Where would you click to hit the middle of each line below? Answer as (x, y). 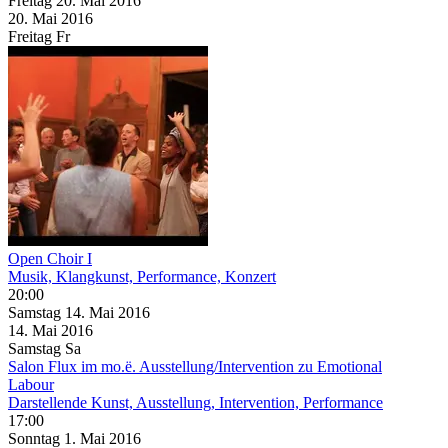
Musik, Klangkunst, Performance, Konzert (142, 276)
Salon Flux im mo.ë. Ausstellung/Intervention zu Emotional (195, 366)
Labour (31, 384)
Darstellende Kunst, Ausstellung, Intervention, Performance (195, 402)
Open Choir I (50, 258)
